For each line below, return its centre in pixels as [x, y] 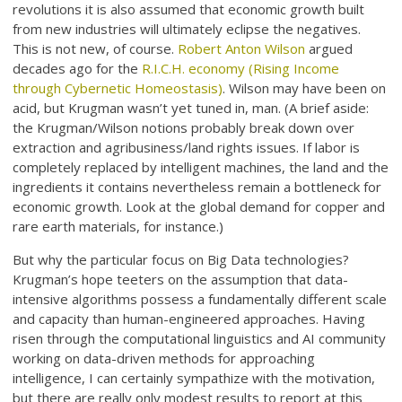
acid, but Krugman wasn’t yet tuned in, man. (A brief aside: [191, 108]
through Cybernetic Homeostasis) [118, 88]
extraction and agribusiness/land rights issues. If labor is [187, 148]
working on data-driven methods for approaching [164, 358]
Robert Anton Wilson [242, 49]
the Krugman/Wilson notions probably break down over [184, 128]
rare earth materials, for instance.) [118, 227]
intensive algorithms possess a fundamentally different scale [200, 299]
